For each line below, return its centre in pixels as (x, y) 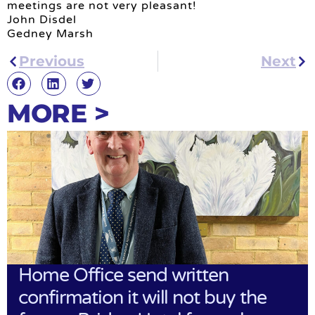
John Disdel (42, 19)
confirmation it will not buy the (142, 297)
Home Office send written (124, 275)
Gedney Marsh (50, 33)
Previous (52, 62)
